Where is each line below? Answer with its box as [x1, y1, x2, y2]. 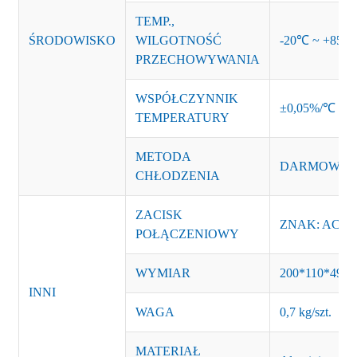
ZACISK [135, 208, 182, 222]
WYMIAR [135, 266, 190, 280]
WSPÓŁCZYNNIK [135, 92, 238, 105]
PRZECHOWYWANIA [135, 53, 260, 66]
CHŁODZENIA [135, 169, 220, 182]
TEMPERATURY [135, 111, 229, 124]
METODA [135, 150, 190, 163]
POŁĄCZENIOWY [135, 227, 239, 241]
